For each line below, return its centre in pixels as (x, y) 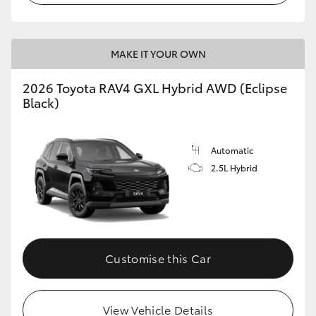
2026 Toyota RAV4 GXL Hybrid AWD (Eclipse (155, 87)
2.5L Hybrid (234, 167)
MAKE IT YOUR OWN (158, 53)
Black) (41, 102)
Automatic (232, 150)
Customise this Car (158, 258)
